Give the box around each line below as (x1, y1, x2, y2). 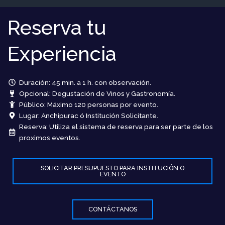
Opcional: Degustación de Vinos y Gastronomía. (19, 89, 175, 97)
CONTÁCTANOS (88, 205, 137, 213)
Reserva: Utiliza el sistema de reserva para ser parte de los (19, 123, 213, 131)
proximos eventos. (19, 134, 80, 142)
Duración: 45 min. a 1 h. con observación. (19, 78, 151, 86)
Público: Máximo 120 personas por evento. (19, 100, 158, 108)
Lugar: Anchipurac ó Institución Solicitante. (19, 111, 158, 120)
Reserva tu (8, 16, 106, 39)
